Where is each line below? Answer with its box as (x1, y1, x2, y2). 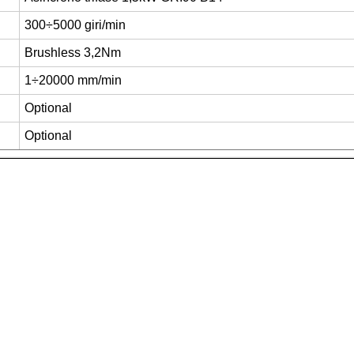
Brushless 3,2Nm (24, 45, 122, 59)
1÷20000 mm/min (24, 73, 122, 87)
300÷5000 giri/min (24, 17, 126, 32)
